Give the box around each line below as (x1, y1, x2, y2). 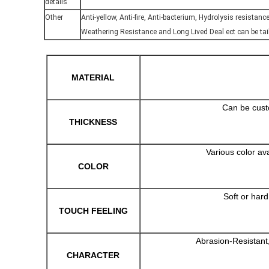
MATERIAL (71, 73, 115, 83)
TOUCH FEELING (58, 206, 128, 216)
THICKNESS (69, 117, 117, 127)
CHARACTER (67, 250, 119, 261)
